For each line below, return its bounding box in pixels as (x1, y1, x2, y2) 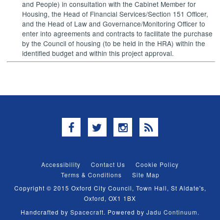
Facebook (74, 119, 121, 135)
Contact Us (91, 160, 125, 168)
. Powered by (104, 208, 146, 217)
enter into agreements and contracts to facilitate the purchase (22, 28, 213, 39)
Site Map (132, 170, 160, 179)
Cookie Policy (136, 160, 179, 168)
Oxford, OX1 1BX (84, 194, 136, 203)
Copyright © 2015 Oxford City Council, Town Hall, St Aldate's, (14, 184, 206, 192)
